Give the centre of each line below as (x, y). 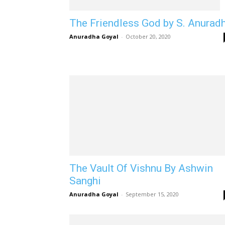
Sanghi (85, 181)
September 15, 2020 (152, 194)
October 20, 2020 (148, 37)
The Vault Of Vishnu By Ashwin (141, 168)
